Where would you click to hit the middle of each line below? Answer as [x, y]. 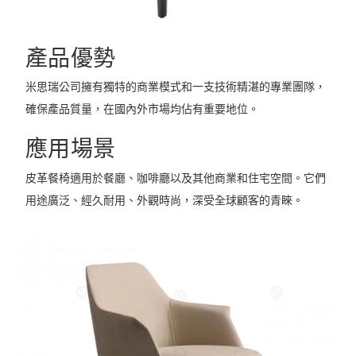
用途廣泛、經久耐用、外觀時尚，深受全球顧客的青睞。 [164, 200]
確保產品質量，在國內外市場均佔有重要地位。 [142, 110]
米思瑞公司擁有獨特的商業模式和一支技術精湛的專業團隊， [175, 87]
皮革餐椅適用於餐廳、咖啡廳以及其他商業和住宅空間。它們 [175, 178]
